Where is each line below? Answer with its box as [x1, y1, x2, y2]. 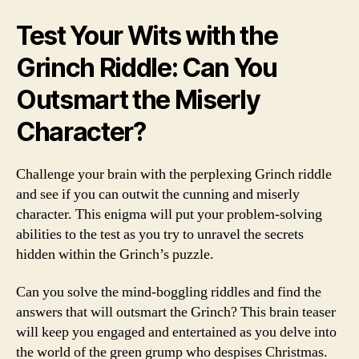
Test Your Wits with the [16, 19, 278, 51]
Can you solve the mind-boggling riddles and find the [16, 283, 321, 301]
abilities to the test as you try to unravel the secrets [16, 224, 304, 244]
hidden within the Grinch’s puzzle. [16, 244, 214, 264]
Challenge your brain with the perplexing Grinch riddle [16, 164, 332, 184]
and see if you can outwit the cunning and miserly [16, 184, 300, 204]
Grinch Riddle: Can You [16, 51, 277, 83]
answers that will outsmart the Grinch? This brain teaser [16, 303, 336, 321]
